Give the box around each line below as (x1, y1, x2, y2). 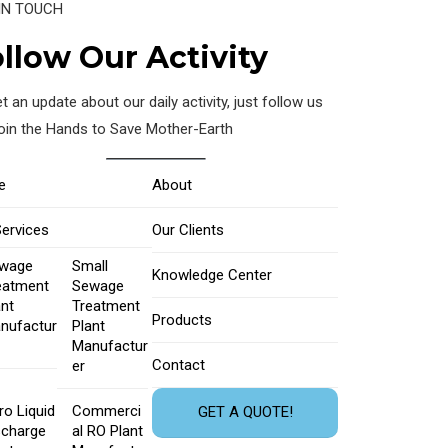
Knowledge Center (152, 265, 273, 284)
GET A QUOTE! (197, 403, 293, 422)
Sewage (72, 276, 125, 295)
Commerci (72, 401, 142, 420)
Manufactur (72, 336, 149, 355)
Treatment (72, 296, 141, 315)
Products (152, 310, 213, 329)
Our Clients (152, 220, 225, 239)
